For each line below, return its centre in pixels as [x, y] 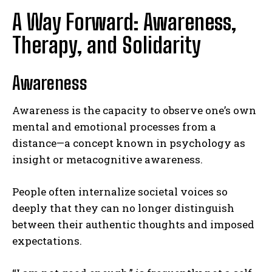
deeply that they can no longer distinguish [123, 208]
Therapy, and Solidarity [107, 45]
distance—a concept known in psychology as [129, 143]
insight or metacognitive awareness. [107, 159]
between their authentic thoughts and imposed [133, 224]
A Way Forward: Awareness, [124, 22]
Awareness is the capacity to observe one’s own [134, 110]
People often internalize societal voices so [120, 191]
